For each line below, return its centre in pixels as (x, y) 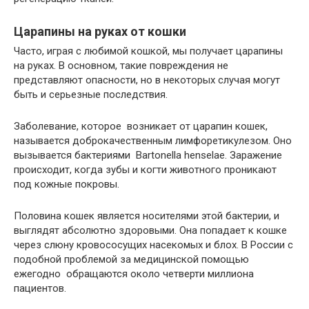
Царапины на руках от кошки (100, 31)
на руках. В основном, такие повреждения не (121, 66)
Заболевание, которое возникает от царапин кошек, (141, 126)
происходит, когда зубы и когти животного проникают (145, 170)
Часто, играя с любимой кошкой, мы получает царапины (148, 51)
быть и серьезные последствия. (91, 94)
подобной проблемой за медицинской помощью (131, 259)
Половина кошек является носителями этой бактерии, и (147, 216)
